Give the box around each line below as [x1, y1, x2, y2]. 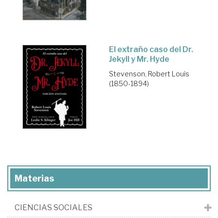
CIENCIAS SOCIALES [15, 203, 92, 213]
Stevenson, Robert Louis [109, 70, 189, 78]
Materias [15, 173, 54, 184]
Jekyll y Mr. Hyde [109, 54, 169, 64]
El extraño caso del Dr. [109, 45, 193, 54]
